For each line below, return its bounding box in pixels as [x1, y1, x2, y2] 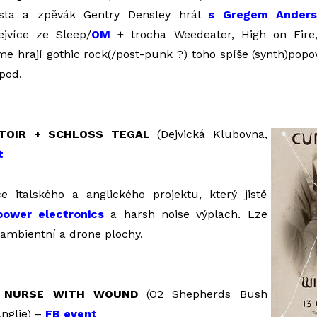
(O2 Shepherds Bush [137, 287, 267, 301]
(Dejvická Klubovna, [149, 127, 267, 141]
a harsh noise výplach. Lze [103, 207, 267, 221]
